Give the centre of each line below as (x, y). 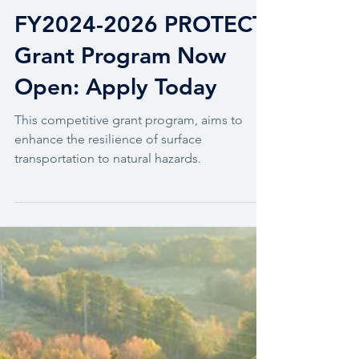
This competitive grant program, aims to (129, 149)
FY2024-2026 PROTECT (140, 53)
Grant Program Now (120, 84)
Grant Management (75, 16)
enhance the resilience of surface (108, 168)
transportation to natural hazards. (108, 187)
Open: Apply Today (116, 115)
